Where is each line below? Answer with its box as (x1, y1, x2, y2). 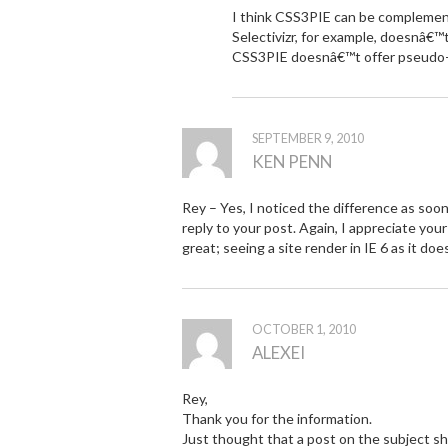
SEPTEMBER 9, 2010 (252, 130, 364, 146)
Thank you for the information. (182, 409, 372, 427)
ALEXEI (252, 341, 305, 363)
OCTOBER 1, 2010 (252, 321, 356, 337)
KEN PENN (252, 150, 332, 172)
